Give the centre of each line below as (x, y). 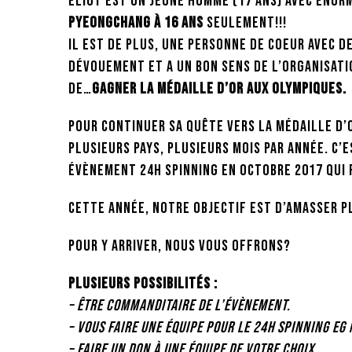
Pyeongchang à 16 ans (136, 23)
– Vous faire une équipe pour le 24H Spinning (199, 328)
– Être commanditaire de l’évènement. (180, 306)
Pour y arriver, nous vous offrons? (180, 246)
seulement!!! (245, 23)
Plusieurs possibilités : (145, 284)
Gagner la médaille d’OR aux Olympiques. (221, 89)
